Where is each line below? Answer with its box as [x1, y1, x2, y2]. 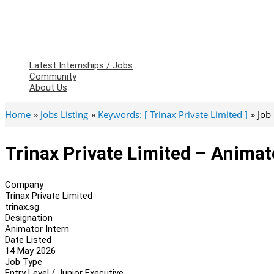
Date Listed [5, 234, 51, 245]
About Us [29, 82, 67, 93]
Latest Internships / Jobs [29, 60, 133, 71]
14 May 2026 [5, 245, 56, 256]
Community [29, 71, 76, 82]
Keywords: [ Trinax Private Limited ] [98, 108, 248, 120]
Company [5, 179, 43, 190]
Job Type [5, 256, 42, 267]
